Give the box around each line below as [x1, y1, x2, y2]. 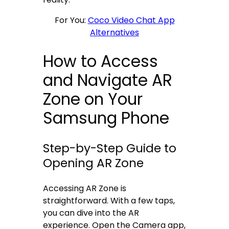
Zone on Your [43, 87, 143, 110]
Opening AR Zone [43, 154, 144, 171]
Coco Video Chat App [87, 14, 175, 26]
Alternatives [90, 26, 139, 38]
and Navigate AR [43, 68, 173, 91]
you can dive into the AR [43, 207, 140, 219]
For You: [54, 14, 88, 26]
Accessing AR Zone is [43, 182, 127, 194]
